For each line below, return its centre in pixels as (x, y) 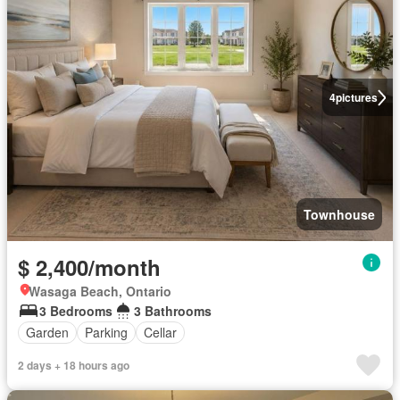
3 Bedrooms (76, 310)
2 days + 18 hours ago (74, 365)
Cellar (160, 332)
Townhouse (339, 214)
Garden (47, 332)
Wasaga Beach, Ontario (100, 291)
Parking (106, 332)
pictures (356, 98)
